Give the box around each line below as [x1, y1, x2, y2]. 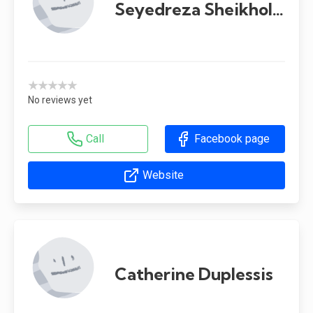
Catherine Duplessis [115, 263, 273, 284]
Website [143, 168, 184, 182]
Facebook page [194, 131, 270, 145]
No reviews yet [28, 94, 92, 105]
